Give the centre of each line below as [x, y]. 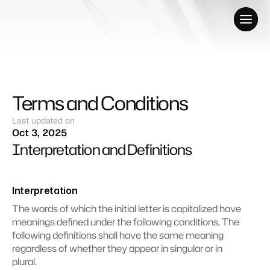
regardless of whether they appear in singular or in [117, 248]
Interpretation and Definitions [102, 149]
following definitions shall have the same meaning [118, 235]
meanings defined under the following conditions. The [126, 222]
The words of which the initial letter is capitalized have [127, 209]
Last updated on [43, 121]
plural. [24, 262]
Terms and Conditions [100, 103]
